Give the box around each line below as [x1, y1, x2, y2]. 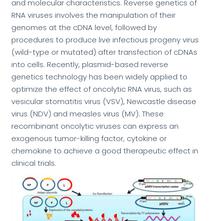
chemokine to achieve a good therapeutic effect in [11, 146, 198, 156]
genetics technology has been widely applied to [11, 72, 187, 82]
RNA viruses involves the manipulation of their [11, 10, 176, 21]
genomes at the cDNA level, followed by [11, 22, 157, 33]
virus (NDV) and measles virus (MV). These [11, 109, 164, 119]
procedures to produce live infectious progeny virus [11, 35, 199, 45]
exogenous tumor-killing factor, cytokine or [11, 133, 167, 144]
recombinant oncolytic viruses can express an [11, 121, 179, 132]
